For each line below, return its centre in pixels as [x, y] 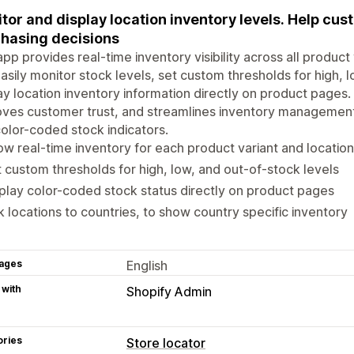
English [147, 265]
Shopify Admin [169, 291]
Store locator [166, 343]
